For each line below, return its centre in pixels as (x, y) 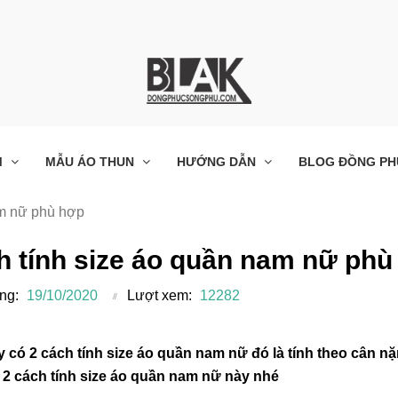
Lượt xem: (159, 295)
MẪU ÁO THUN (92, 161)
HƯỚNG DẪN (218, 161)
